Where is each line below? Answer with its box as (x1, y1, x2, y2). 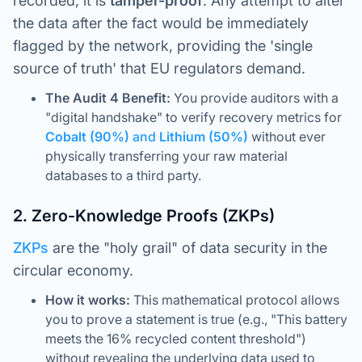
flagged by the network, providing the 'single (13, 37, 313, 54)
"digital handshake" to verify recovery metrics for (45, 109, 342, 125)
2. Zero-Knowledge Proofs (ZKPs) (13, 206, 275, 225)
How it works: (45, 292, 130, 308)
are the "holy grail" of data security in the (53, 239, 327, 256)
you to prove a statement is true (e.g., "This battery (45, 311, 347, 327)
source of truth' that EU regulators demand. (13, 60, 305, 77)
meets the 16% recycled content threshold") (45, 330, 306, 347)
